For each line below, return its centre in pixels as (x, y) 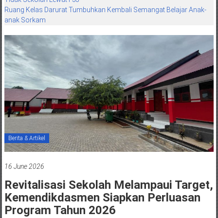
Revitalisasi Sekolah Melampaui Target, (109, 185)
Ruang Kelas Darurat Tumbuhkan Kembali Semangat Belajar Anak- (105, 9)
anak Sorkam (25, 20)
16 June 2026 (24, 167)
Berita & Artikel (27, 138)
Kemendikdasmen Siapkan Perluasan (102, 198)
